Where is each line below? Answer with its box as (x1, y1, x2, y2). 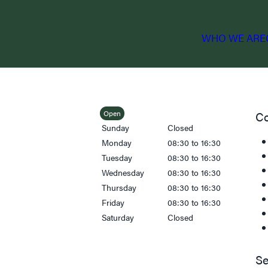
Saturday (102, 211, 135, 223)
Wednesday (102, 166, 145, 178)
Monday (102, 136, 132, 148)
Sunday (102, 121, 130, 133)
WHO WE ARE (201, 30, 266, 45)
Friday (102, 196, 125, 208)
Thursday (102, 181, 137, 193)
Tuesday (102, 151, 133, 163)
